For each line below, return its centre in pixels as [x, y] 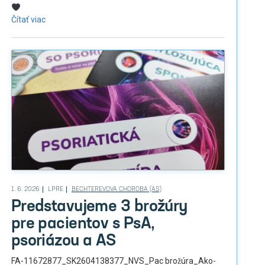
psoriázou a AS [63, 241]
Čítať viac [28, 19]
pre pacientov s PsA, [83, 224]
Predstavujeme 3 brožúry [99, 207]
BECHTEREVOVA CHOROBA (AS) [116, 189]
